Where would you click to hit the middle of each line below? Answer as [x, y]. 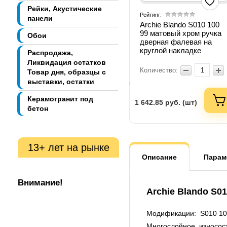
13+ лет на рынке [68, 148]
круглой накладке [171, 51]
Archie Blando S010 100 [180, 25]
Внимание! [40, 183]
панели [40, 18]
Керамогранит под [60, 99]
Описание [159, 157]
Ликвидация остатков [67, 63]
